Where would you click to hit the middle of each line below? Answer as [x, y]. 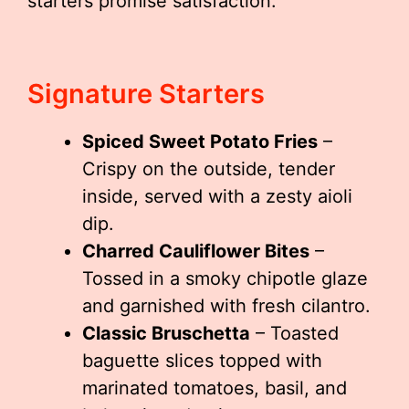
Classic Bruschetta [166, 333]
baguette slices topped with [202, 361]
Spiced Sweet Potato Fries [200, 142]
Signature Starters [146, 94]
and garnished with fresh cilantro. [226, 306]
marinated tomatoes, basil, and [215, 388]
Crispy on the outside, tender [209, 169]
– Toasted [294, 333]
